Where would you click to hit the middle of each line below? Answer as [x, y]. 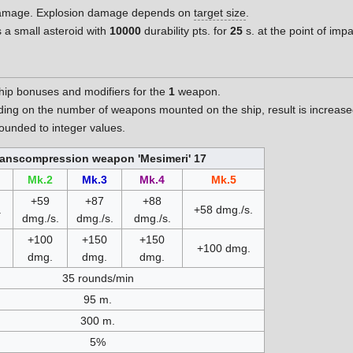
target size [220, 12]
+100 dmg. [223, 249]
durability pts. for [186, 31]
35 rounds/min [98, 279]
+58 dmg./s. [223, 210]
